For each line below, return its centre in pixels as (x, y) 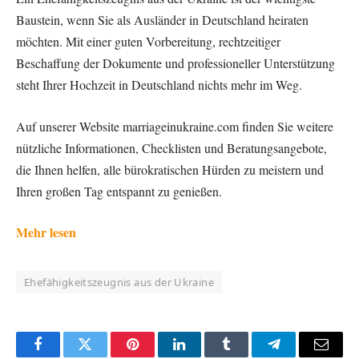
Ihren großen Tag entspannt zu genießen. (119, 191)
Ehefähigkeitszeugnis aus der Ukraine (119, 282)
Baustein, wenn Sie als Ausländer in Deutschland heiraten (162, 20)
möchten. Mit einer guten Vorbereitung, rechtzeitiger (148, 42)
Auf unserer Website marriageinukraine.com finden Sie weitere (175, 126)
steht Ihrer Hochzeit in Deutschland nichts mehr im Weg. (159, 85)
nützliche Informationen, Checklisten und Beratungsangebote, (171, 147)
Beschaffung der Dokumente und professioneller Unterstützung (175, 63)
